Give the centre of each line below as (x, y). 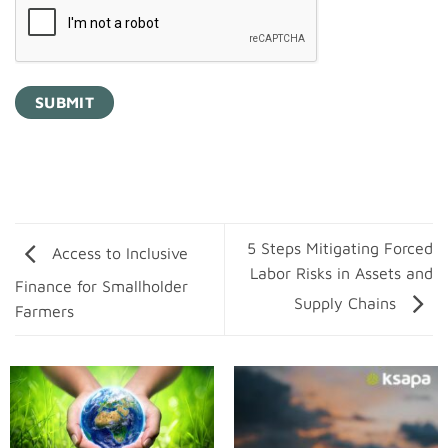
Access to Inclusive (117, 252)
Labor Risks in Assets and (341, 272)
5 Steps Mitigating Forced (340, 247)
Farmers (44, 310)
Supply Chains (347, 302)
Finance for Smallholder (101, 285)
